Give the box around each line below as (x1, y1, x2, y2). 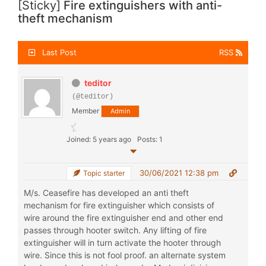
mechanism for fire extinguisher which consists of (24, 200, 214, 210)
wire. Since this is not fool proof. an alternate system (24, 250, 226, 260)
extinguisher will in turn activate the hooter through (24, 237, 221, 248)
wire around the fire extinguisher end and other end (24, 213, 223, 223)
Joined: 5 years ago (66, 135, 131, 144)
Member (72, 106, 99, 115)
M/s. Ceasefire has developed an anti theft (24, 188, 189, 198)
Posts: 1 (137, 135, 163, 144)
